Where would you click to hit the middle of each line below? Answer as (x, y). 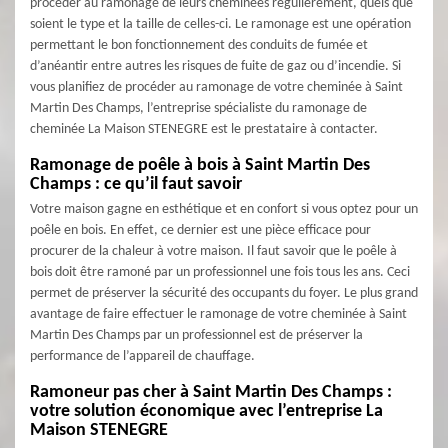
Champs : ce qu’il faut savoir (136, 184)
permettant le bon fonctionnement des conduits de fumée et (199, 45)
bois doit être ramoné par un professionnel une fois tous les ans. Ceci (220, 272)
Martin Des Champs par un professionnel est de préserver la (196, 335)
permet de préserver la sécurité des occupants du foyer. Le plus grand (224, 293)
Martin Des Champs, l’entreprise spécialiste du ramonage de (198, 108)
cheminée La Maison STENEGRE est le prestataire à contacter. (204, 129)
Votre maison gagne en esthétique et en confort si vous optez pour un (224, 209)
